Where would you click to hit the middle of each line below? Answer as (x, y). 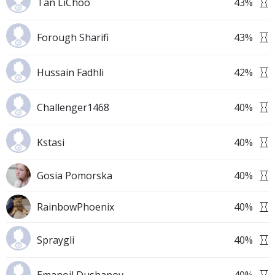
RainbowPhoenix (76, 207)
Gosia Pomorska (75, 176)
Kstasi (51, 142)
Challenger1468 (73, 107)
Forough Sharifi (73, 37)
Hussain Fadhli (70, 72)
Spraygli (56, 240)
